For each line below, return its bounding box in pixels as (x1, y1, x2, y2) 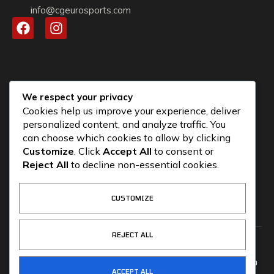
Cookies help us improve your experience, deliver (23, 104, 240, 117)
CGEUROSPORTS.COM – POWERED (141, 258, 257, 267)
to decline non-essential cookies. (68, 158, 219, 171)
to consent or (152, 144, 213, 157)
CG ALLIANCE (12, 258, 57, 267)
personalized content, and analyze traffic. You (23, 117, 226, 130)
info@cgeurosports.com (31, 4, 131, 17)
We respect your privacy (22, 91, 133, 103)
